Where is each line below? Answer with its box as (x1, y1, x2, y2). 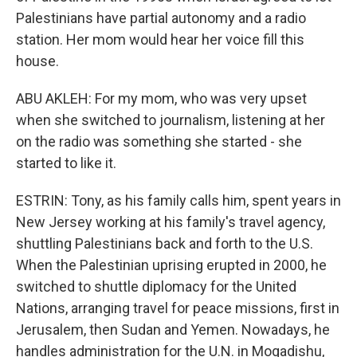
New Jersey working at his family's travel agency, (16, 214, 325, 230)
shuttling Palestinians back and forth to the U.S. (16, 235, 313, 252)
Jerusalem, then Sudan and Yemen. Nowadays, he (16, 321, 330, 338)
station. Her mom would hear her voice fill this (16, 31, 304, 48)
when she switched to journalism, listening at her (16, 112, 325, 128)
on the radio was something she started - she (16, 133, 302, 150)
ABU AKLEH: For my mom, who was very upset (16, 90, 307, 107)
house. (16, 53, 59, 69)
